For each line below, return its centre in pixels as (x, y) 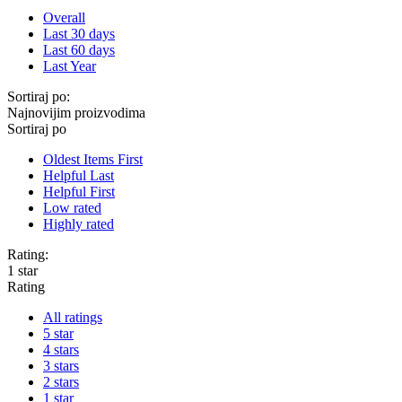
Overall (64, 18)
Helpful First (79, 192)
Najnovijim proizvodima (76, 113)
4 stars (61, 350)
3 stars (61, 366)
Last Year (70, 66)
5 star (58, 334)
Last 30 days (79, 34)
